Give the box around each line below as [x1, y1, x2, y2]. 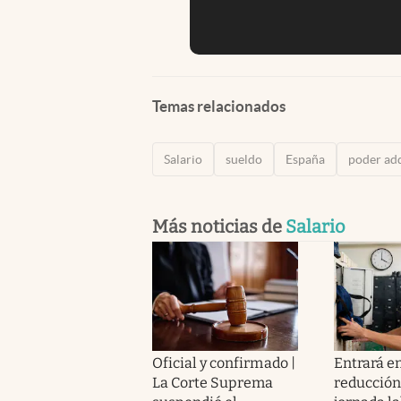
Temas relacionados [152, 97, 286, 115]
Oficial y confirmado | [152, 354, 295, 371]
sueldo [226, 151, 262, 166]
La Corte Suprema [152, 373, 274, 391]
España [286, 151, 325, 166]
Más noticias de [152, 215, 286, 237]
